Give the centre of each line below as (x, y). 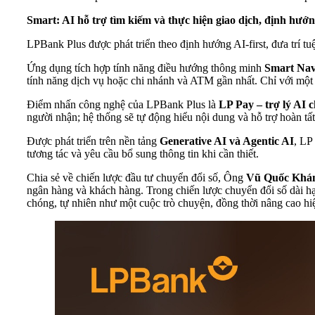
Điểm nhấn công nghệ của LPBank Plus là (123, 104)
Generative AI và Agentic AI (227, 141)
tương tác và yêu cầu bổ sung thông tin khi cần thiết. (143, 153)
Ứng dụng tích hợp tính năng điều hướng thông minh (146, 67)
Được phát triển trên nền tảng (93, 141)
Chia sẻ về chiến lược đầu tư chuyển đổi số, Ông (136, 177)
